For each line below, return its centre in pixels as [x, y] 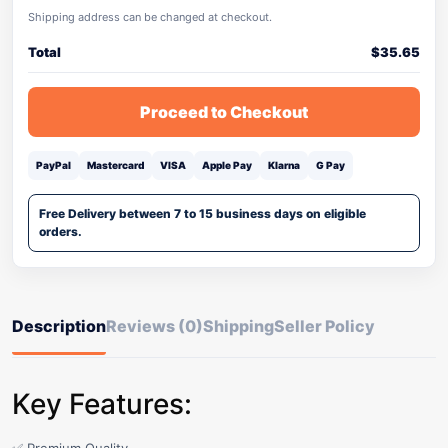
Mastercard [115, 165]
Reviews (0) [154, 326]
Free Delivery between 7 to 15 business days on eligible [202, 213]
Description [59, 326]
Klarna [284, 165]
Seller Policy [324, 326]
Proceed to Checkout [224, 112]
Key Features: [102, 404]
